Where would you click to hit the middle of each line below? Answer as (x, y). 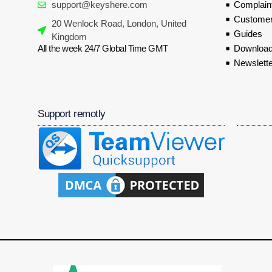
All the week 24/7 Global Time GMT (103, 48)
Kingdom (69, 36)
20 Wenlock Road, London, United (119, 23)
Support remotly (72, 114)
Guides (248, 33)
